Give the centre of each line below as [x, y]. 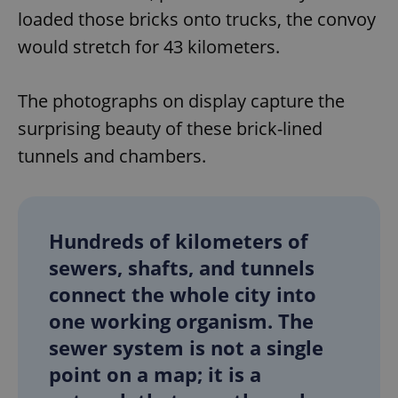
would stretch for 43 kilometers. [149, 47]
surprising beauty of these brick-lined [170, 129]
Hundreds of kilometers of [179, 241]
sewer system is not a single [186, 348]
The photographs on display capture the [181, 101]
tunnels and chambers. [112, 156]
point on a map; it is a [155, 374]
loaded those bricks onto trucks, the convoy [197, 20]
